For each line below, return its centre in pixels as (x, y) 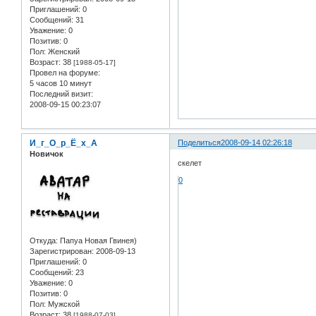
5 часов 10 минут (61, 83)
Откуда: (44, 240)
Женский (63, 51)
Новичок (47, 153)
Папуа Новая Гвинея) (97, 240)
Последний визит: (61, 93)
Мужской (63, 304)
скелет (190, 163)
